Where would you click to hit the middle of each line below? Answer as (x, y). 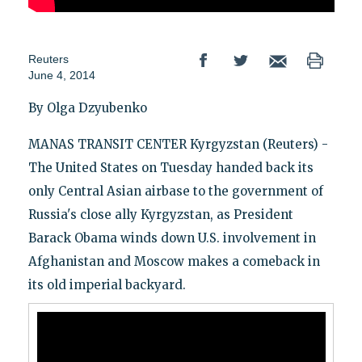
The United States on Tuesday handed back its (170, 168)
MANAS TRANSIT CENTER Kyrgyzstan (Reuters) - (178, 145)
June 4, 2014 (61, 76)
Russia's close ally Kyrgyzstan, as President (160, 215)
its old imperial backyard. (107, 285)
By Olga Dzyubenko (87, 108)
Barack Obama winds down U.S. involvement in (172, 238)
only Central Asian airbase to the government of (175, 192)
